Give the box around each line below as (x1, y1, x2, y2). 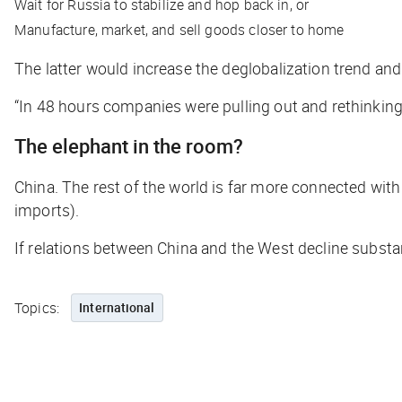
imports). (14, 199, 80, 222)
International (79, 299, 155, 317)
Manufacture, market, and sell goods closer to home (14, 20, 345, 40)
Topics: (14, 298, 60, 319)
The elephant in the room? (14, 133, 243, 160)
